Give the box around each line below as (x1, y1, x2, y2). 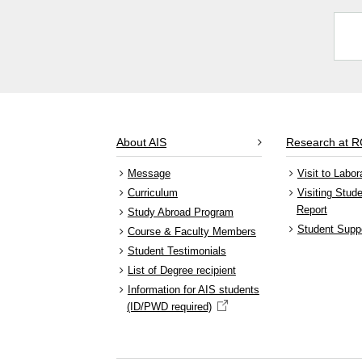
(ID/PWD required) (127, 301, 212, 313)
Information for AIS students (127, 284, 259, 296)
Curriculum (127, 187, 178, 199)
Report (297, 204, 327, 216)
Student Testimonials (127, 245, 226, 257)
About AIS (116, 136, 166, 149)
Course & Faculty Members (127, 225, 256, 238)
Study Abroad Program (127, 206, 234, 218)
